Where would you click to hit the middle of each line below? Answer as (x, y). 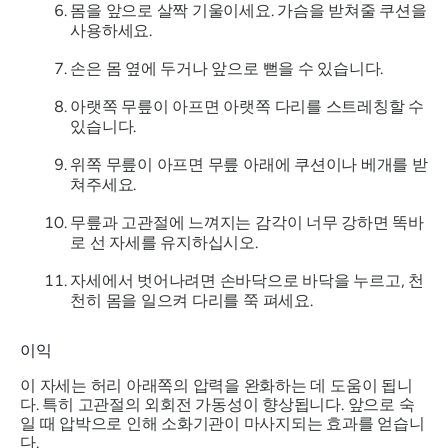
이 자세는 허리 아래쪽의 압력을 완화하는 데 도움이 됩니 (216, 386)
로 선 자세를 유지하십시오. (164, 242)
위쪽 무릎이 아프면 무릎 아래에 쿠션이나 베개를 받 (249, 164)
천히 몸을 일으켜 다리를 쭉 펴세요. (191, 300)
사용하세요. (111, 30)
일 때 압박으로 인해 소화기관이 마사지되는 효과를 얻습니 (222, 424)
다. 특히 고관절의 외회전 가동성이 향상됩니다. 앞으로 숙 (217, 405)
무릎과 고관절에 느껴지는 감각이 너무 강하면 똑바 (247, 222)
